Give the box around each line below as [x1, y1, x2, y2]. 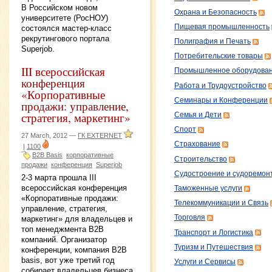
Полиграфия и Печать [174, 38, 251, 46]
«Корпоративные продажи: [21, 194, 118, 203]
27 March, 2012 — [21, 131, 78, 139]
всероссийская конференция [21, 183, 127, 193]
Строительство [174, 155, 227, 163]
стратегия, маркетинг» [21, 109, 131, 125]
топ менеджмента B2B [21, 225, 104, 234]
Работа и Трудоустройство [174, 81, 267, 89]
